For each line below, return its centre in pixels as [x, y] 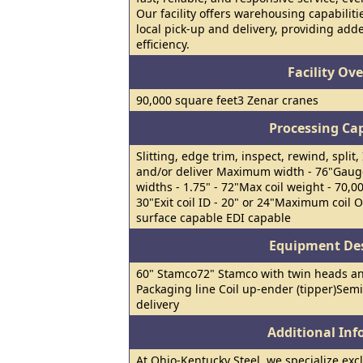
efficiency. [163, 44]
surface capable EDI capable [214, 218]
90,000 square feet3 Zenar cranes [227, 100]
